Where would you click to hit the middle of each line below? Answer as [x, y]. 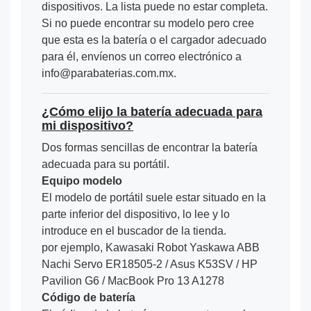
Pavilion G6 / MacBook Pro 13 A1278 [133, 280]
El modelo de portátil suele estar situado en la [154, 197]
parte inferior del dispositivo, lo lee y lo [136, 214]
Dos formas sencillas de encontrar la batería [150, 147]
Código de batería [89, 297]
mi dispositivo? [87, 125]
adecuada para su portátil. [106, 164]
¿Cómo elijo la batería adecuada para [152, 111]
